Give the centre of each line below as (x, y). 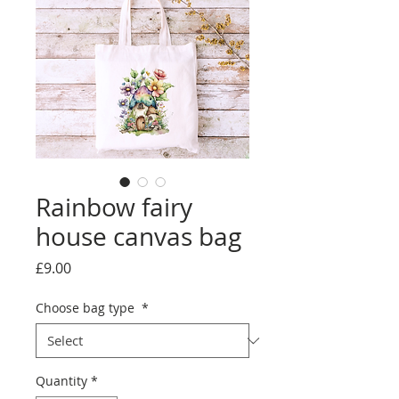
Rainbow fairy (114, 208)
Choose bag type (87, 308)
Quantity (61, 381)
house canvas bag (138, 237)
